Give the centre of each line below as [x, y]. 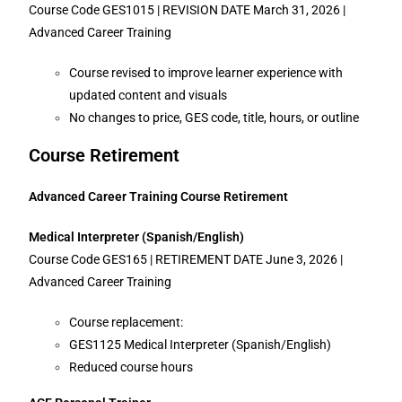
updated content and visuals [150, 95]
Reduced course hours [131, 367]
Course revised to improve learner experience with [206, 73]
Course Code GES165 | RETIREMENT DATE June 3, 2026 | [186, 259]
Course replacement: [128, 322]
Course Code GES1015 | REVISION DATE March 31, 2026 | [188, 10]
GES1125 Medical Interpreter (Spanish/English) [202, 345]
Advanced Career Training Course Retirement [159, 197]
